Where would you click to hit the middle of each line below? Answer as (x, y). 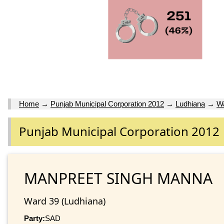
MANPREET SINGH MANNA (118, 178)
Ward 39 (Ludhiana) (65, 201)
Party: (34, 218)
